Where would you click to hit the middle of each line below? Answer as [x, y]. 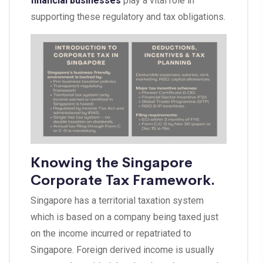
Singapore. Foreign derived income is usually [122, 250]
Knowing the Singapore [112, 161]
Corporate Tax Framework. [123, 179]
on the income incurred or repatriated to [111, 234]
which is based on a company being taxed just [124, 217]
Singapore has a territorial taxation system [117, 201]
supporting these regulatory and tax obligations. [128, 16]
